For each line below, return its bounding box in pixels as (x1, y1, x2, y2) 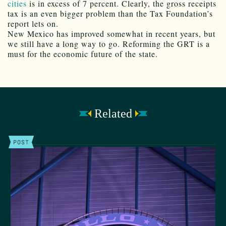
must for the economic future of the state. (8, 48, 158, 60)
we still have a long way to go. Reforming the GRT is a (8, 38, 210, 49)
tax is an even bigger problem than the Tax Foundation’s (8, 8, 213, 19)
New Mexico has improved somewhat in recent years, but (8, 28, 215, 39)
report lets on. (8, 18, 59, 29)
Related (94, 107, 132, 121)
